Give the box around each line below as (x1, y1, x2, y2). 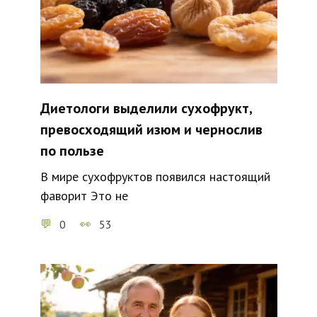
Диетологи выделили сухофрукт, (40, 99, 252, 118)
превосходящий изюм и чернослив (40, 120, 263, 139)
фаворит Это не (40, 188, 128, 204)
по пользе (40, 142, 104, 161)
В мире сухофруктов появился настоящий (40, 168, 270, 185)
